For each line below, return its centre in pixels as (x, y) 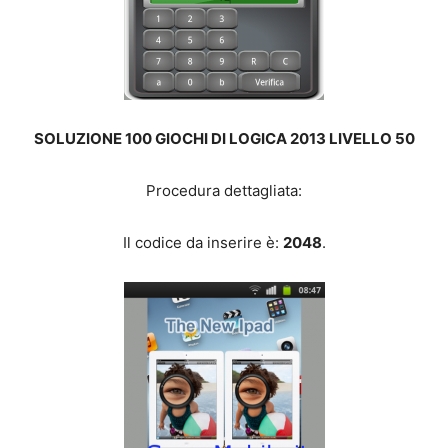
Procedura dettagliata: (224, 190)
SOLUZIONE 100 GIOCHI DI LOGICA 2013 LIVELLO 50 (224, 138)
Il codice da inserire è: (202, 242)
